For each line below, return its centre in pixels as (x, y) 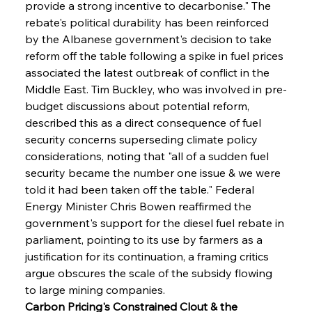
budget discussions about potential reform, (138, 106)
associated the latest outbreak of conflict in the (148, 72)
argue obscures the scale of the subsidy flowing (150, 273)
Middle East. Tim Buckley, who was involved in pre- (156, 89)
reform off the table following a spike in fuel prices (155, 55)
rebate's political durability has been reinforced (148, 22)
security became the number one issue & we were (154, 172)
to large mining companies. (95, 289)
